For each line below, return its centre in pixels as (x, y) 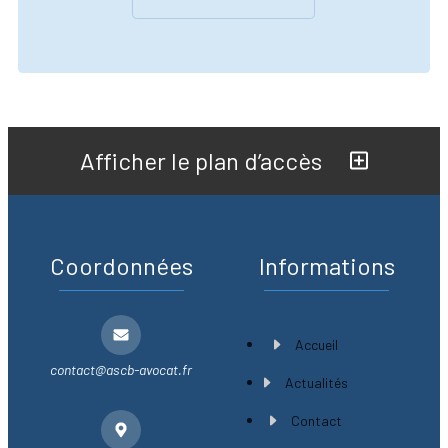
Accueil (316, 345)
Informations (326, 266)
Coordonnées (121, 266)
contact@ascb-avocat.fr (121, 370)
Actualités (316, 383)
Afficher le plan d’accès (204, 161)
